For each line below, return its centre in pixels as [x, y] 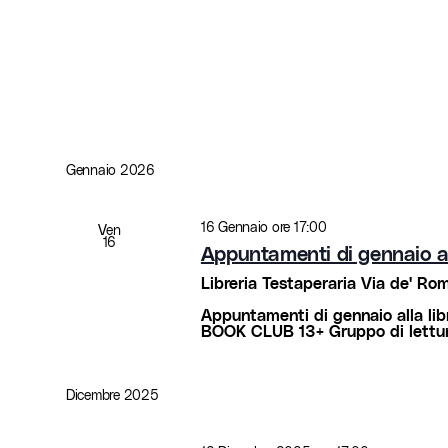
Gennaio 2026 [110, 169]
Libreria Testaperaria [280, 282]
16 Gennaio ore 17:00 [263, 226]
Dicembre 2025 [112, 394]
